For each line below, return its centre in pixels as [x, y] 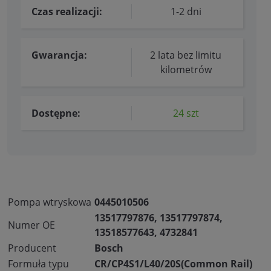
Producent [32, 248]
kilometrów [186, 70]
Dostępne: [56, 113]
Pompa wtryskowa [50, 202]
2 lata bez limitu [186, 55]
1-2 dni [186, 12]
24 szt [186, 113]
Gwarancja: [59, 55]
